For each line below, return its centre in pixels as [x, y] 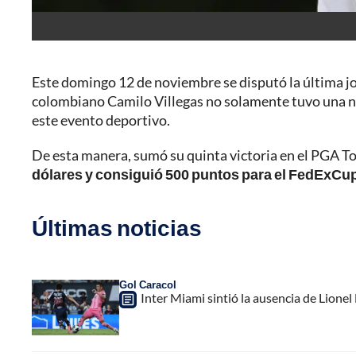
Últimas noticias [117, 228]
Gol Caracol [148, 285]
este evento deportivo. [101, 120]
